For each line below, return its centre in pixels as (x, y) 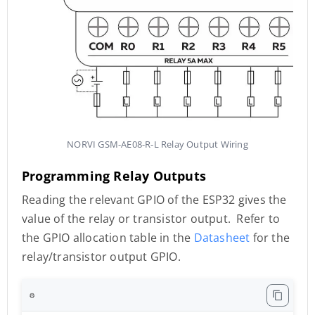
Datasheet (222, 238)
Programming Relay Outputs (114, 176)
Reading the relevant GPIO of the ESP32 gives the (154, 200)
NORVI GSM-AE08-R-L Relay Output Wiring (157, 144)
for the (271, 238)
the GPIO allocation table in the (108, 238)
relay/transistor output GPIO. (101, 257)
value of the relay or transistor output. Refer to (151, 219)
